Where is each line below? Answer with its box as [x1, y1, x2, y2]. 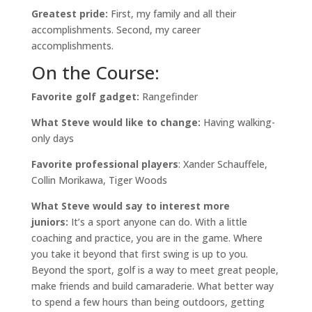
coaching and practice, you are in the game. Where [31, 231, 263, 244]
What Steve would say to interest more [31, 199, 230, 212]
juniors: [31, 215, 68, 228]
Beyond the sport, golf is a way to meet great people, [31, 263, 279, 276]
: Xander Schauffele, [178, 157, 267, 171]
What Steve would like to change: [31, 116, 203, 129]
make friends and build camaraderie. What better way [31, 279, 274, 292]
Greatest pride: [31, 7, 108, 20]
